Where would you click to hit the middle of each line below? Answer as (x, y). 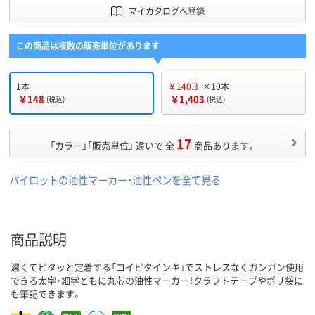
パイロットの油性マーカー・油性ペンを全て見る (115, 180)
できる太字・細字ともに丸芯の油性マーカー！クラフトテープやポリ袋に (157, 281)
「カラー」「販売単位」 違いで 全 (112, 146)
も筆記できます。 (46, 294)
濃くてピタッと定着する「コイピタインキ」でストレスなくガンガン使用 (157, 267)
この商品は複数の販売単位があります (88, 46)
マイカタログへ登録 (166, 11)
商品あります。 (225, 146)
